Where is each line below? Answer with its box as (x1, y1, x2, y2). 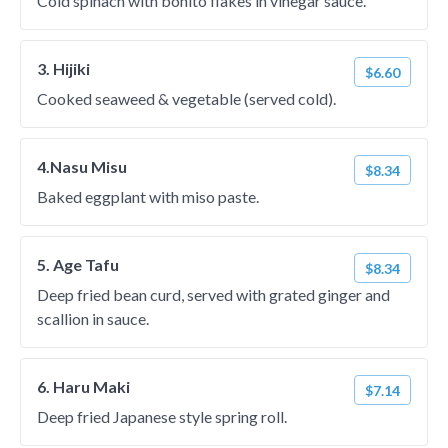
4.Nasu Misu (37, 157, 127, 176)
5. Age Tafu (37, 255, 119, 274)
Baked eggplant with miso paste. (37, 187, 259, 206)
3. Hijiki (37, 59, 90, 78)
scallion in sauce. (37, 309, 149, 328)
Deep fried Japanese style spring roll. (37, 407, 287, 426)
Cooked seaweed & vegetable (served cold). (37, 89, 336, 108)
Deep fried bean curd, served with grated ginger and (37, 285, 390, 304)
